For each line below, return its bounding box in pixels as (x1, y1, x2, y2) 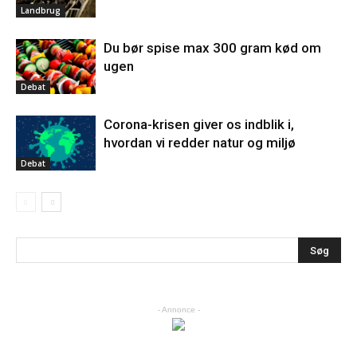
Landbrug (21, 4, 61, 16)
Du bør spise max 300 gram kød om (104, 39, 321, 56)
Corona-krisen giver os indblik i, (104, 116, 294, 132)
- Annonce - (157, 304, 200, 314)
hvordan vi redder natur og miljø (104, 134, 296, 151)
